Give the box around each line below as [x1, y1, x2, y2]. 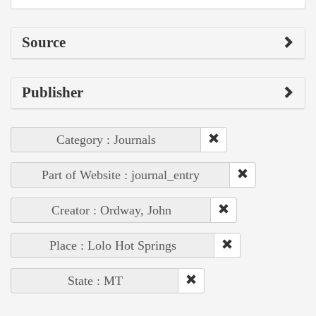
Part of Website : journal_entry [42, 167, 200, 182]
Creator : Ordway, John [51, 202, 171, 217]
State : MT [67, 273, 123, 288]
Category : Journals [56, 132, 156, 147]
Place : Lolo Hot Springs [49, 238, 176, 253]
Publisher [22, 83, 83, 101]
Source [22, 33, 66, 51]
